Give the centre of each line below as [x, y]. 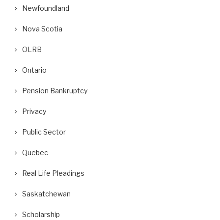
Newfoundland [46, 8]
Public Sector [44, 132]
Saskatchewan [46, 194]
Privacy [34, 111]
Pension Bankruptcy [55, 91]
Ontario [34, 70]
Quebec [35, 152]
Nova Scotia [42, 29]
